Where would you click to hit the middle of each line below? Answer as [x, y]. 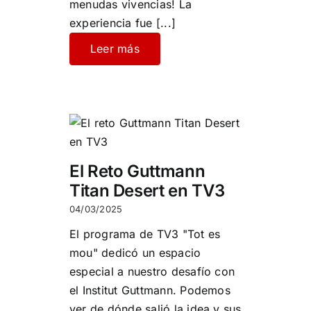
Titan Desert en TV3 [147, 190]
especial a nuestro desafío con [152, 271]
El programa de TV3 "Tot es [145, 234]
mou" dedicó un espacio [135, 252]
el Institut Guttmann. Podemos [150, 290]
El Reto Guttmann [137, 171]
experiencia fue [111, 23]
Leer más [115, 48]
